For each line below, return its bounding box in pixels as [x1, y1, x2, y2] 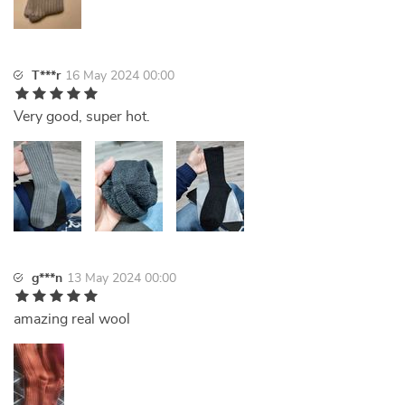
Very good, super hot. [14, 109, 150, 124]
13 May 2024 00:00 [67, 272, 176, 285]
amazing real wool [14, 312, 130, 326]
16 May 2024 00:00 [65, 70, 174, 82]
